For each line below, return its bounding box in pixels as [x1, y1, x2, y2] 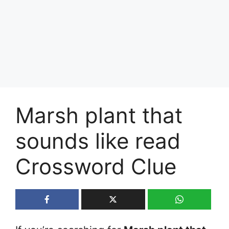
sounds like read [15, 127, 180, 154]
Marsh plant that [15, 102, 182, 128]
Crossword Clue [15, 153, 176, 179]
